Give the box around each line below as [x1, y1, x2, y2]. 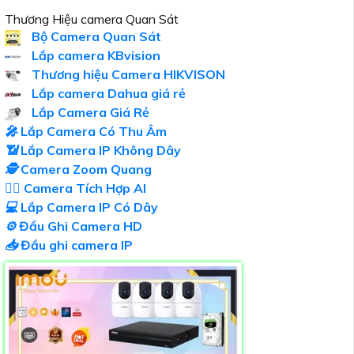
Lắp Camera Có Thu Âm [21, 123, 167, 140]
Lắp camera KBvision [28, 47, 160, 64]
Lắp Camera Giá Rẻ [28, 104, 149, 121]
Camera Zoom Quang [21, 161, 152, 178]
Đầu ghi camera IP [17, 237, 133, 254]
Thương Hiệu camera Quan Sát [5, 11, 179, 28]
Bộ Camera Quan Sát [28, 28, 161, 45]
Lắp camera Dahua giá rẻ [28, 85, 186, 102]
